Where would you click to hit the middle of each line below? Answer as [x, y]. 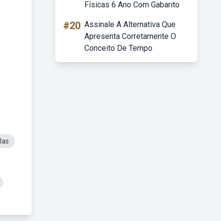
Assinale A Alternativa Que [130, 24]
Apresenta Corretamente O [130, 36]
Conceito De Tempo [118, 48]
